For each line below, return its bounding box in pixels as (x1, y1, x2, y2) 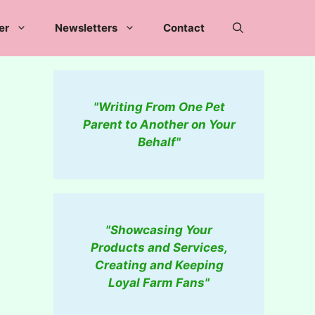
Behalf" (137, 135, 181, 149)
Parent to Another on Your (82, 117, 236, 131)
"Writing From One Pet (93, 100, 225, 114)
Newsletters (55, 21, 117, 34)
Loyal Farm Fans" (108, 276, 210, 290)
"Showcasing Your (105, 223, 212, 237)
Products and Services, (90, 240, 228, 255)
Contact (163, 21, 205, 34)
